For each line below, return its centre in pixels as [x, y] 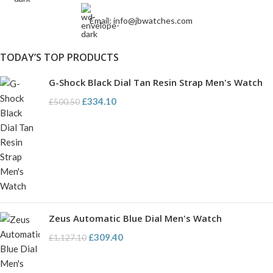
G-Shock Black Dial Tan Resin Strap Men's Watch [156, 83]
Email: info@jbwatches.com [141, 21]
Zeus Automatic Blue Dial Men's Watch [135, 218]
